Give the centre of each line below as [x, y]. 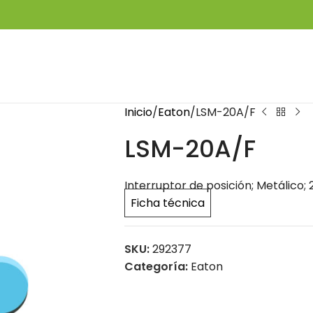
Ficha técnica [167, 203]
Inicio [138, 112]
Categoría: [156, 267]
